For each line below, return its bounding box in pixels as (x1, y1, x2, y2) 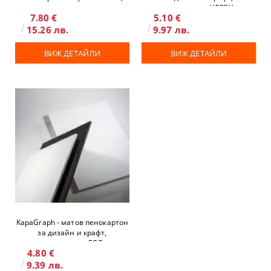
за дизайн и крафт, (38, 227, 107, 238)
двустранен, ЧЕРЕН (163, 2, 234, 13)
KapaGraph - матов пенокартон (16, 217, 129, 227)
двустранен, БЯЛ (42, 238, 103, 248)
